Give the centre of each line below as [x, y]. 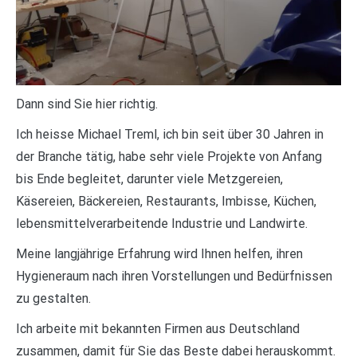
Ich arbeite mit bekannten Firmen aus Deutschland [158, 329]
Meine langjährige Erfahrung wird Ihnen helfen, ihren [159, 254]
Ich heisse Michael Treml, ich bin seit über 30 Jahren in [170, 134]
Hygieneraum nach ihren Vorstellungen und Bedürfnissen [174, 276]
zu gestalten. [53, 298]
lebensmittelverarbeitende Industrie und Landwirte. [162, 224]
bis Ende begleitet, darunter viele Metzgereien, [149, 179]
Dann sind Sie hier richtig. [87, 104]
